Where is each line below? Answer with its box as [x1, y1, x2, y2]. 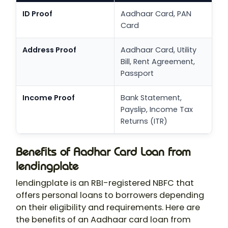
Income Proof [22, 93, 75, 103]
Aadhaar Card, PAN [121, 9, 191, 19]
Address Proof [22, 45, 76, 55]
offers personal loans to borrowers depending [16, 189, 204, 202]
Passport [121, 68, 154, 79]
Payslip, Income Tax [121, 104, 193, 115]
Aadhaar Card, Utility [121, 45, 196, 55]
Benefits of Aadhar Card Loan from [16, 145, 190, 159]
